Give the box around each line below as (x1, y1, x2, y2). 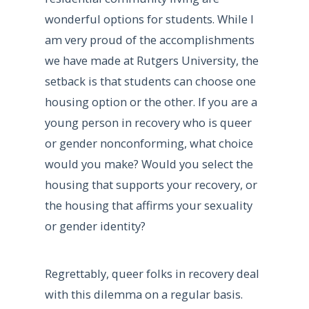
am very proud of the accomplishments (44, 32, 255, 48)
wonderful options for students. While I (44, 11, 254, 28)
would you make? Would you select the (44, 156, 253, 172)
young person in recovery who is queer (44, 114, 252, 131)
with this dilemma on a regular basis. (44, 286, 243, 303)
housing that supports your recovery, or (44, 177, 257, 193)
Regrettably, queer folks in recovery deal (44, 266, 259, 282)
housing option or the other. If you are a (44, 94, 257, 110)
